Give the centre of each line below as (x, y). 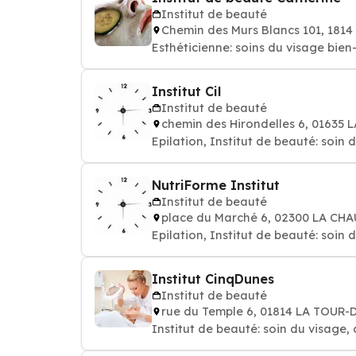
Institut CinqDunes (213, 279)
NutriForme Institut (216, 185)
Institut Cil (186, 91)
